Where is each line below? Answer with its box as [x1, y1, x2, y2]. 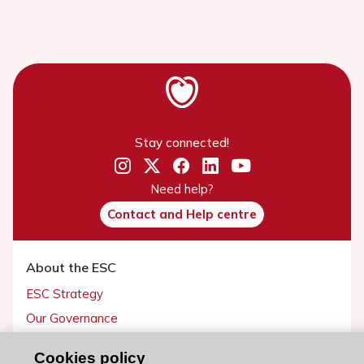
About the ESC [26, 258, 116, 275]
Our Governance [26, 309, 118, 325]
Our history [26, 333, 88, 349]
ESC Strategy [26, 284, 103, 301]
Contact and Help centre [107, 205, 257, 221]
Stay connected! [135, 133, 229, 149]
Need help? [150, 180, 214, 196]
